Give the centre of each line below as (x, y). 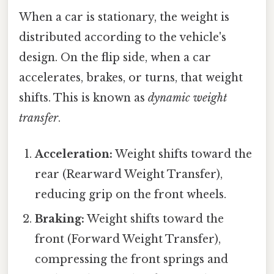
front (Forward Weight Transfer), (128, 239)
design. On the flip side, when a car (115, 58)
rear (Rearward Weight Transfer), (129, 175)
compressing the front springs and (132, 260)
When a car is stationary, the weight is (124, 17)
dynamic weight (187, 98)
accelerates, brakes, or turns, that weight (131, 78)
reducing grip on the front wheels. (131, 195)
